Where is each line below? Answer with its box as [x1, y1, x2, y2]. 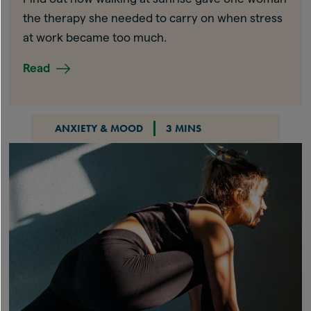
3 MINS [165, 121, 201, 135]
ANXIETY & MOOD [54, 121, 143, 135]
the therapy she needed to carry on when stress [23, 11, 283, 24]
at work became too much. [23, 31, 167, 44]
